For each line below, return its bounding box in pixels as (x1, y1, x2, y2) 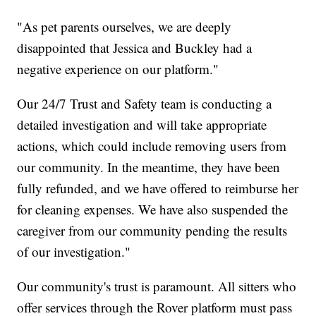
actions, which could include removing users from (17, 136, 287, 154)
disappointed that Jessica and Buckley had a (17, 38, 253, 56)
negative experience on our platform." (17, 59, 219, 78)
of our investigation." (17, 242, 131, 260)
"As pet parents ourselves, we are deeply (17, 17, 232, 35)
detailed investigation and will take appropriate (17, 115, 267, 133)
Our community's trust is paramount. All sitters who (17, 276, 297, 295)
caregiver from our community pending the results (17, 221, 288, 239)
